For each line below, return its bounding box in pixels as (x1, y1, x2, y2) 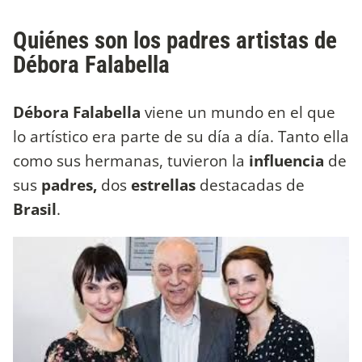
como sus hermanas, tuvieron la (13, 149, 249, 172)
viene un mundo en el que (145, 101, 335, 124)
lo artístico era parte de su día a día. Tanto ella (13, 125, 349, 148)
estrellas (131, 174, 196, 196)
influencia (249, 149, 328, 172)
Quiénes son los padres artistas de (13, 27, 337, 55)
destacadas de (196, 174, 305, 196)
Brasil (13, 198, 57, 221)
